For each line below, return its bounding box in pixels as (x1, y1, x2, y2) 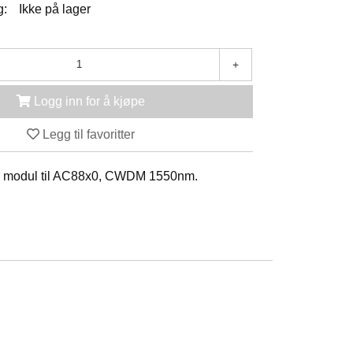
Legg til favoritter (43, 127, 136, 141)
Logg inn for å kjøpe (34, 94, 146, 108)
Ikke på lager (19, 2, 91, 16)
